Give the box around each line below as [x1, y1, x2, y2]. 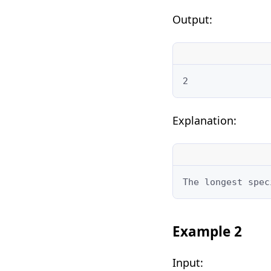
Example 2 [172, 221, 242, 241]
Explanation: [172, 113, 237, 128]
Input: [172, 255, 203, 270]
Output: [172, 11, 212, 27]
